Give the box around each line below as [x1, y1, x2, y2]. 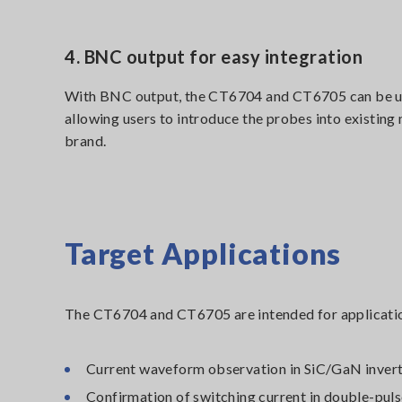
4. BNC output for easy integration [65, 46, 363, 67]
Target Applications [65, 236, 342, 271]
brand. [65, 132, 107, 149]
